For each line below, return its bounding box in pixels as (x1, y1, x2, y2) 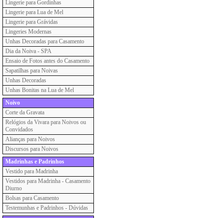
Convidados (5, 126, 33, 133)
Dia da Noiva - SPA (5, 48, 52, 54)
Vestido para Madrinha (5, 168, 58, 175)
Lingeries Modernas (5, 28, 52, 35)
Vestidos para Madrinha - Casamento (5, 178, 91, 184)
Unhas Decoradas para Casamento (5, 38, 84, 45)
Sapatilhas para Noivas (5, 67, 58, 74)
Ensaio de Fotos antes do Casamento (5, 57, 90, 64)
